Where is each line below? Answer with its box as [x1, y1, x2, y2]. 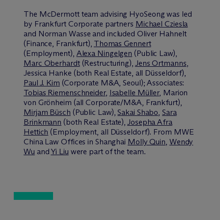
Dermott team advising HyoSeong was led [51, 9, 192, 19]
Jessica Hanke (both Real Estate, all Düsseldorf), [24, 68, 187, 78]
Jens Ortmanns [135, 58, 187, 68]
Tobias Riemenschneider [24, 88, 106, 98]
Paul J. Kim [24, 78, 60, 88]
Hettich [24, 127, 49, 137]
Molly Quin [128, 137, 166, 147]
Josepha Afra [127, 117, 172, 127]
